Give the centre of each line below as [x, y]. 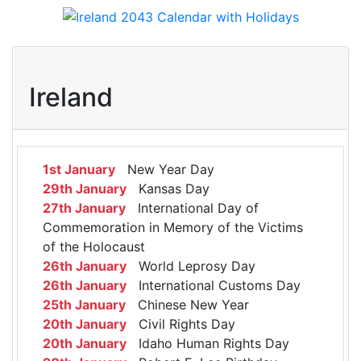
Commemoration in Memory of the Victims [173, 228]
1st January [79, 170]
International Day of [192, 208]
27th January [84, 208]
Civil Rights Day [181, 324]
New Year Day [165, 170]
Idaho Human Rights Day [208, 344]
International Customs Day [214, 286]
